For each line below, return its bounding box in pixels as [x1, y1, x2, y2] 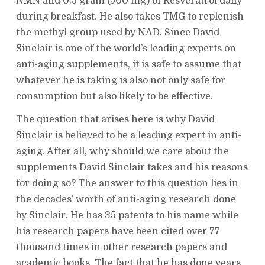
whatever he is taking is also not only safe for [16, 75, 226, 86]
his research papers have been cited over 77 [16, 226, 221, 237]
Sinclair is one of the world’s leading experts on [16, 43, 237, 54]
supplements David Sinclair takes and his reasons [16, 162, 248, 173]
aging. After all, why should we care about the [16, 146, 230, 157]
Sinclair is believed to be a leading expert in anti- [16, 130, 242, 141]
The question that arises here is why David [16, 114, 215, 125]
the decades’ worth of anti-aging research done [16, 194, 237, 205]
